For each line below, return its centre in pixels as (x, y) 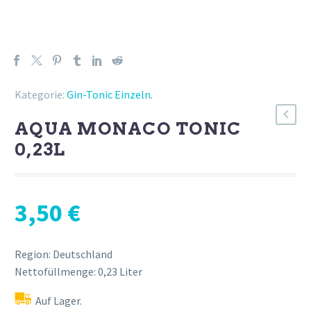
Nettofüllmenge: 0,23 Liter (78, 271)
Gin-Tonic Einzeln (109, 94)
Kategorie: (40, 94)
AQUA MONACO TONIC (128, 128)
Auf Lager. (59, 301)
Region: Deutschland (64, 254)
